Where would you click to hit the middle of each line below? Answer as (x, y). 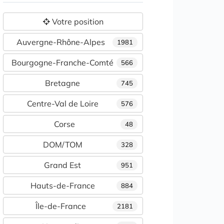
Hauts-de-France (62, 186)
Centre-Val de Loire (62, 104)
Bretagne (62, 83)
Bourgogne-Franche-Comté (62, 63)
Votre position (76, 22)
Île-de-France (60, 206)
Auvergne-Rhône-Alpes (60, 42)
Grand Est (62, 165)
